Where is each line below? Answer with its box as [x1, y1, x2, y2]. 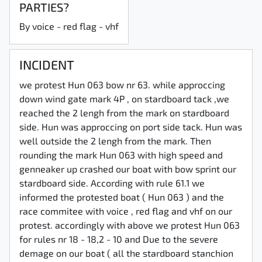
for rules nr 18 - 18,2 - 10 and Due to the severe [19, 236, 218, 245]
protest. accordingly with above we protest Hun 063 [19, 222, 240, 231]
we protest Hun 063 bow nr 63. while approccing [19, 81, 225, 91]
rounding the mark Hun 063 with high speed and [19, 151, 223, 161]
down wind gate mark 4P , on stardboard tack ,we [19, 95, 229, 105]
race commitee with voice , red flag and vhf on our [19, 208, 232, 217]
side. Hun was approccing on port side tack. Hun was [19, 123, 242, 133]
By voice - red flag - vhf [19, 23, 119, 32]
